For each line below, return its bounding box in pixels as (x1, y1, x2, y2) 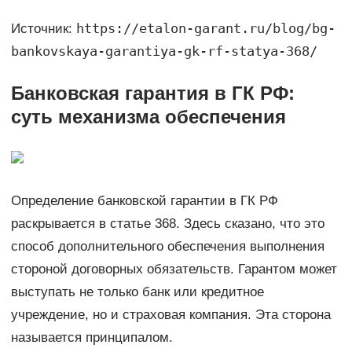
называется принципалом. (10, 330, 173, 346)
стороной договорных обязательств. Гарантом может (10, 262, 337, 277)
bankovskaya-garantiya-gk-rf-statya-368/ (10, 43, 317, 60)
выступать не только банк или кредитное (10, 284, 264, 300)
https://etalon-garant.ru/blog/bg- (75, 20, 335, 37)
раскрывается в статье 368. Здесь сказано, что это (10, 216, 324, 232)
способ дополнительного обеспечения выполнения (10, 239, 324, 255)
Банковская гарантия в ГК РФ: (10, 82, 295, 104)
